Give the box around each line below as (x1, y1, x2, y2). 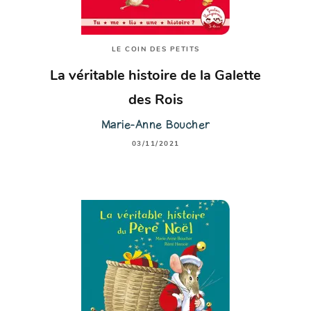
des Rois (128, 93, 183, 108)
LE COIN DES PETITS (111, 45, 200, 53)
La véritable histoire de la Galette (50, 69, 261, 83)
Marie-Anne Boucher (101, 117, 210, 132)
